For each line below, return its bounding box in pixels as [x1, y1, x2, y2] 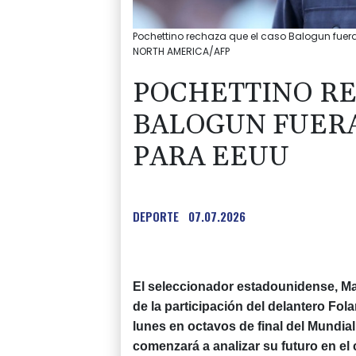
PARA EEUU [133, 140, 289, 176]
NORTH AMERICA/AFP [133, 44, 230, 59]
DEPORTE [133, 207, 179, 226]
